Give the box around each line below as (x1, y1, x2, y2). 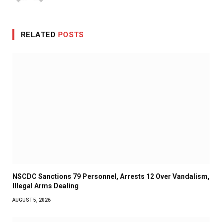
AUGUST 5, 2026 (12, 197, 51, 203)
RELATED (21, 30, 58, 40)
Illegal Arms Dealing (12, 182, 79, 190)
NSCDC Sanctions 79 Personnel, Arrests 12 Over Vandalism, (12, 172, 210, 181)
